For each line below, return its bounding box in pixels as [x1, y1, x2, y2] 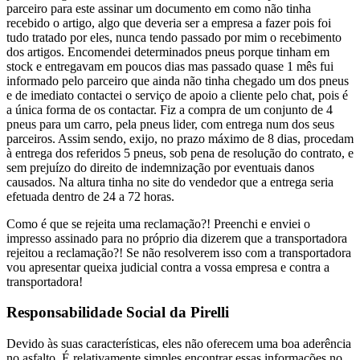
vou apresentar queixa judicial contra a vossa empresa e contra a [6, 260, 329, 274]
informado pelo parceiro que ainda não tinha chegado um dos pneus [6, 73, 349, 88]
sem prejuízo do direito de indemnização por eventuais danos [6, 160, 314, 174]
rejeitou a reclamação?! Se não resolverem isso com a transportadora [6, 245, 351, 260]
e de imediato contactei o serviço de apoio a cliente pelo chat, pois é [6, 88, 348, 102]
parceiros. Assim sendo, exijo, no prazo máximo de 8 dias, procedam [6, 131, 354, 145]
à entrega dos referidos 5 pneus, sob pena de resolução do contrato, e [6, 145, 354, 160]
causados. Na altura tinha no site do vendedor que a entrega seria [6, 174, 333, 189]
